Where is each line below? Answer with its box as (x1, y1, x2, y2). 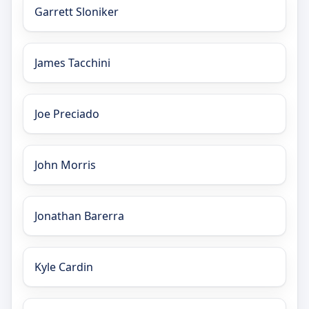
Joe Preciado (34, 106, 99, 121)
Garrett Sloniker (34, 3, 119, 19)
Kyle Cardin (34, 259, 93, 275)
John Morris (34, 157, 96, 172)
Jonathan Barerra (34, 208, 124, 223)
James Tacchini (34, 54, 110, 70)
